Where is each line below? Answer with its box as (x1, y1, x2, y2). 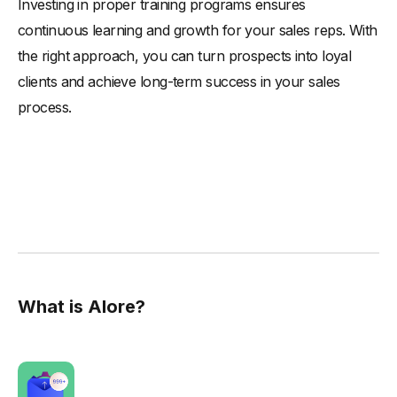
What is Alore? (18, 296, 145, 318)
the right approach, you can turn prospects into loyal (18, 47, 352, 66)
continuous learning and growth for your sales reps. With (18, 21, 378, 40)
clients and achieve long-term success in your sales (18, 73, 340, 91)
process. (18, 98, 72, 117)
